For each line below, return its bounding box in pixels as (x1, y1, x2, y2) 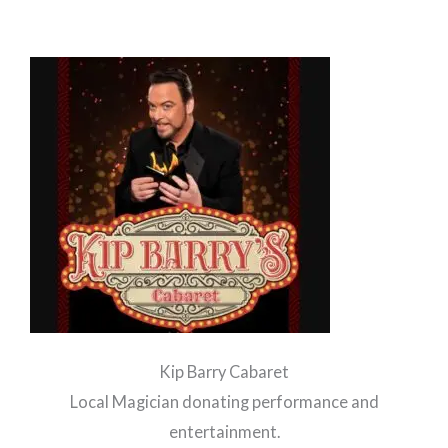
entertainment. (168, 421, 280, 441)
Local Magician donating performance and (69, 391, 379, 411)
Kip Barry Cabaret (159, 361, 289, 381)
